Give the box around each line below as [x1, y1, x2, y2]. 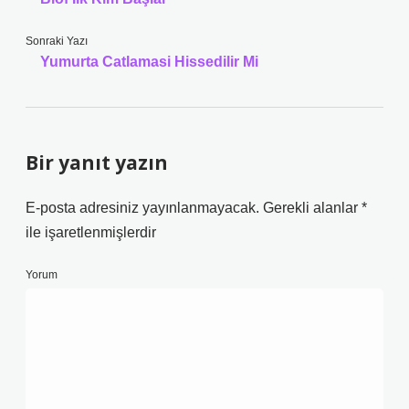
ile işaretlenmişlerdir [26, 225, 156, 240]
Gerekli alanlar [263, 200, 362, 215]
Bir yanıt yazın [26, 150, 168, 175]
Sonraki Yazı [26, 35, 88, 47]
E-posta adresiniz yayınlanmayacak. [26, 200, 259, 215]
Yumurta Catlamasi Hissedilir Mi [40, 54, 258, 69]
